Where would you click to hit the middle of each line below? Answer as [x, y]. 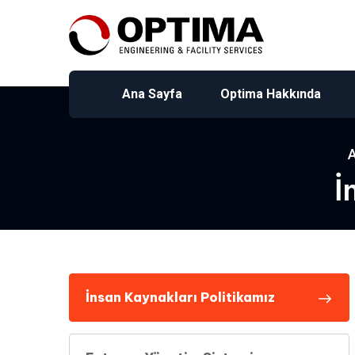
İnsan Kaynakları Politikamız [180, 297]
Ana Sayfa [152, 94]
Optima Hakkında [271, 94]
